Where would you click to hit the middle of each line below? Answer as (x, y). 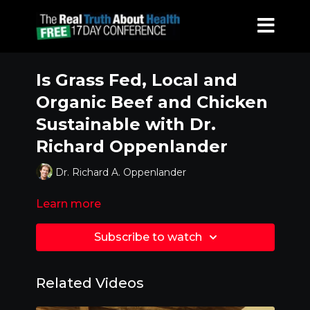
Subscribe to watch (148, 237)
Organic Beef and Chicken (152, 102)
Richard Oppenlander (131, 146)
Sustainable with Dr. (126, 124)
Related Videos (90, 283)
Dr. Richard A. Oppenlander (120, 172)
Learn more (68, 204)
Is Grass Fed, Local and (136, 80)
